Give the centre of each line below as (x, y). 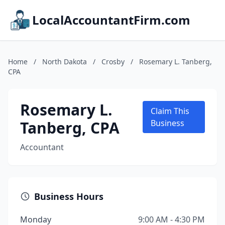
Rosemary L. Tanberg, (176, 62)
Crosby (113, 62)
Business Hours (69, 196)
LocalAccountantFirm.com (111, 20)
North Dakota (65, 62)
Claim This (170, 111)
